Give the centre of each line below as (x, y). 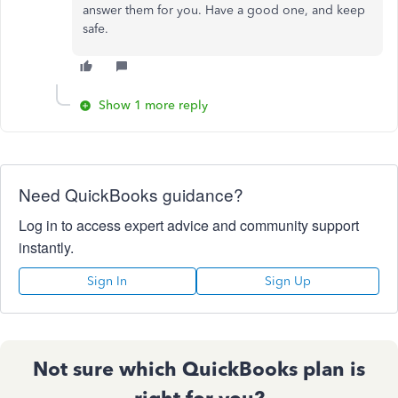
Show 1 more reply (153, 105)
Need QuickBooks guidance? (131, 194)
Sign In (107, 281)
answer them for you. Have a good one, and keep (224, 10)
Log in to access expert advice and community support (189, 225)
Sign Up (287, 281)
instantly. (46, 247)
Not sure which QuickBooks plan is (199, 369)
